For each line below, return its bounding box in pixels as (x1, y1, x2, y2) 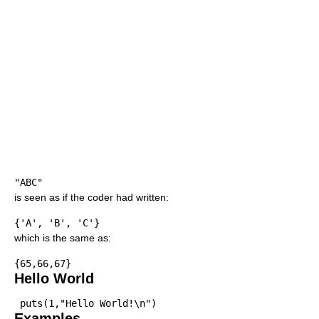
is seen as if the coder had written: (14, 192, 169, 204)
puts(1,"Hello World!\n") (20, 298, 157, 310)
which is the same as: (14, 232, 111, 244)
